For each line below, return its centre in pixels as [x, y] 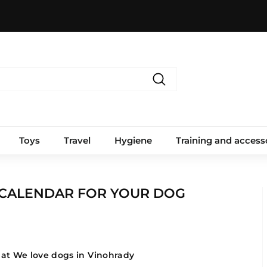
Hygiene [133, 140]
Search [174, 94]
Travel [77, 140]
